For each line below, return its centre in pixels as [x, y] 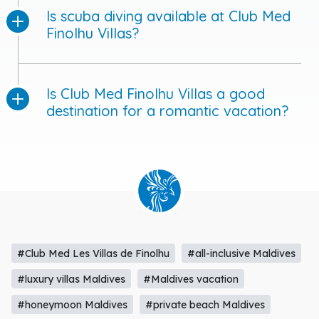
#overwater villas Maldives [82, 275]
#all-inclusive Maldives [242, 198]
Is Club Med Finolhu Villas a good [156, 38]
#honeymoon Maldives [73, 250]
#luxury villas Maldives [72, 224]
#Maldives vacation [191, 224]
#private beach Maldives [205, 250]
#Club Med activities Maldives [89, 301]
